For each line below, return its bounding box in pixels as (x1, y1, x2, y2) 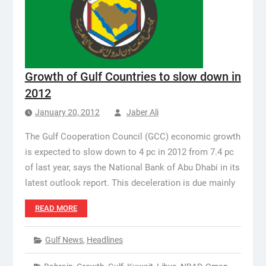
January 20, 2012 (34, 107, 100, 117)
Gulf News (45, 235, 83, 245)
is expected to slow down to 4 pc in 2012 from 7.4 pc (24, 147, 234, 157)
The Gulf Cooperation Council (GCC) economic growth (24, 131, 240, 142)
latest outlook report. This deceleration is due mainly (24, 178, 235, 188)
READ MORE (34, 204, 77, 213)
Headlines (86, 235, 123, 245)
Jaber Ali (126, 107, 159, 117)
